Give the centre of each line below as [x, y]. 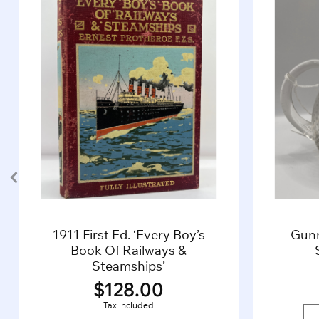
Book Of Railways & [129, 250]
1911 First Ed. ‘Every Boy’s [129, 235]
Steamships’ [129, 266]
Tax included [129, 305]
